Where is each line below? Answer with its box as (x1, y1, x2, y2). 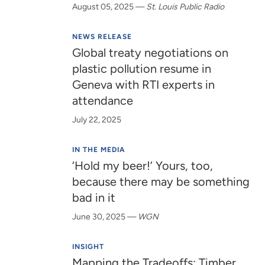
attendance (72, 93, 134, 108)
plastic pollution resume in (72, 62, 212, 76)
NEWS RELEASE (72, 33, 132, 41)
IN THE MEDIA (72, 146, 126, 154)
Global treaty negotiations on (72, 46, 229, 60)
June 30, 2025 (72, 212, 126, 222)
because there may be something (72, 174, 250, 189)
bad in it (72, 190, 116, 205)
